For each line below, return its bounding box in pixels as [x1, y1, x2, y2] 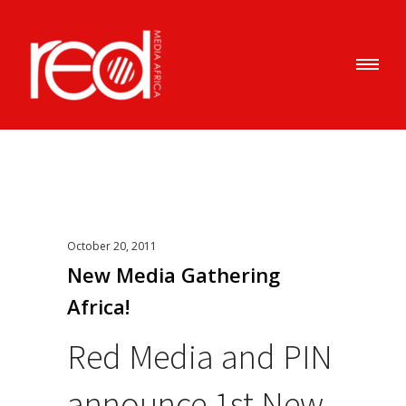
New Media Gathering [67, 261, 280, 288]
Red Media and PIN [67, 335, 333, 378]
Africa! [67, 293, 130, 320]
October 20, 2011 [67, 238, 157, 254]
